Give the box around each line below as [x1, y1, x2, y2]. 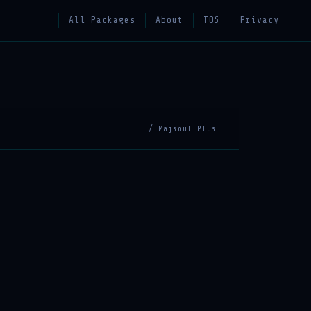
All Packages [69, 15, 135, 25]
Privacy [240, 15, 279, 25]
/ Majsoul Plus [149, 124, 217, 133]
